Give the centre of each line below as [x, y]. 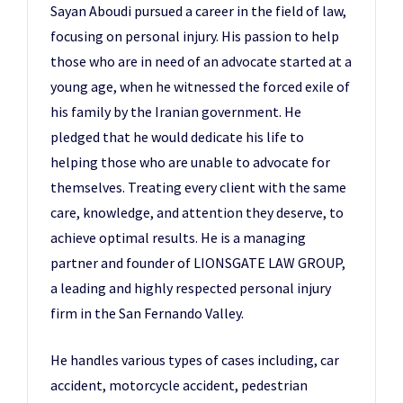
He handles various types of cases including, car [195, 360]
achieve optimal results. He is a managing [178, 237]
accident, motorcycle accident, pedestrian [179, 385]
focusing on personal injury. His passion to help [195, 36]
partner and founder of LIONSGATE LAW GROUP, [198, 263]
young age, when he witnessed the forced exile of [200, 86]
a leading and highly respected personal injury [191, 288]
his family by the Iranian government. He [176, 112]
